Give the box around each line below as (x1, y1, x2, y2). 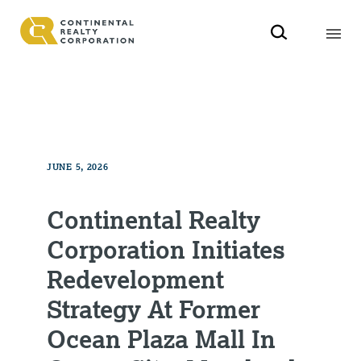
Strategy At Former (47, 293, 261, 324)
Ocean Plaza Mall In (47, 322, 276, 354)
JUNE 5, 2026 (47, 160, 109, 173)
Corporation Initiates (47, 233, 286, 264)
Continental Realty (47, 203, 261, 234)
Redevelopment (47, 263, 225, 294)
